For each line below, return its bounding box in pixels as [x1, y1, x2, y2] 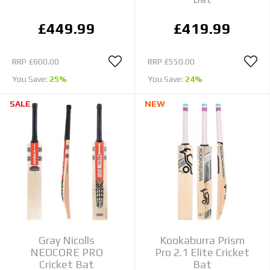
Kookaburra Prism [160, 233, 245, 246]
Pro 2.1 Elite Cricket [155, 245, 250, 259]
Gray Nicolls [39, 233, 95, 246]
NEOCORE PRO [30, 245, 104, 259]
